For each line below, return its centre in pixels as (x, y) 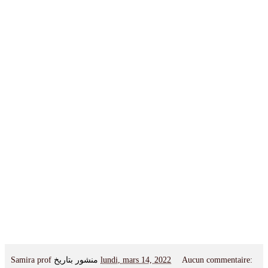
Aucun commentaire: (217, 259)
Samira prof (31, 259)
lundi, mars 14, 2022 (136, 259)
